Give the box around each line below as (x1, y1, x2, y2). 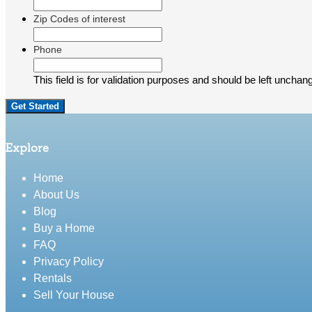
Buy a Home (33, 221, 95, 234)
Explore (6, 141, 49, 155)
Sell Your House (33, 288, 114, 301)
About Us (33, 188, 79, 201)
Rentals (33, 272, 72, 284)
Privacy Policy (33, 255, 104, 267)
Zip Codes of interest (33, 13, 125, 25)
